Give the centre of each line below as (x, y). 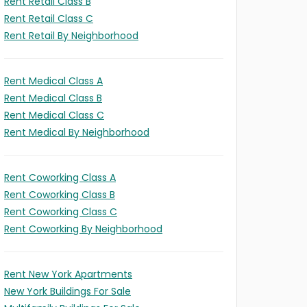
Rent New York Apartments (68, 274)
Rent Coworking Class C (61, 212)
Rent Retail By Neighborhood (71, 36)
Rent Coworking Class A (60, 177)
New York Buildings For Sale (67, 291)
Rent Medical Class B (53, 98)
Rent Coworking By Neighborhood (83, 229)
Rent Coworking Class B (60, 195)
